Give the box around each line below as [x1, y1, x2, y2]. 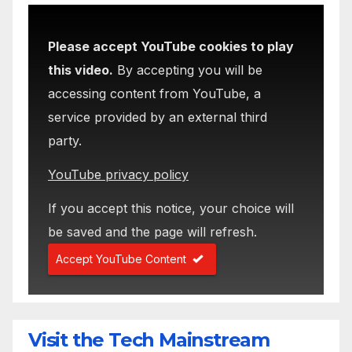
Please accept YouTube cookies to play [48, 38, 294, 55]
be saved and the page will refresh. [48, 223, 257, 240]
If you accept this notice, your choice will [48, 200, 294, 216]
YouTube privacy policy [48, 166, 189, 182]
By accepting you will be [113, 62, 262, 79]
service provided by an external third [48, 109, 267, 126]
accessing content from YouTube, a [48, 86, 261, 102]
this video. [48, 62, 113, 79]
